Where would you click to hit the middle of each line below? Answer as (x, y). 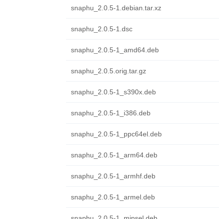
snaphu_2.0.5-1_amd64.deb (115, 50)
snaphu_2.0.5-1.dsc (101, 29)
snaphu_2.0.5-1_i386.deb (110, 113)
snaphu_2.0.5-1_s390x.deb (113, 92)
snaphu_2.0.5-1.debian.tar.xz (116, 8)
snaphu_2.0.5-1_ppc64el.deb (116, 134)
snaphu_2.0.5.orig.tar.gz (108, 71)
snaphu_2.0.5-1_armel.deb (113, 197)
